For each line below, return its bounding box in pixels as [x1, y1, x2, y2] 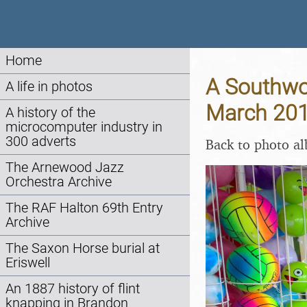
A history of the [5, 105, 95, 121]
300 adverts [5, 134, 76, 149]
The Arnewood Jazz [5, 160, 124, 175]
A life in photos [5, 79, 93, 95]
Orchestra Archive [5, 174, 112, 190]
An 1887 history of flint [5, 281, 140, 297]
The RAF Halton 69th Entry [5, 200, 163, 216]
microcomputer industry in [5, 119, 162, 135]
